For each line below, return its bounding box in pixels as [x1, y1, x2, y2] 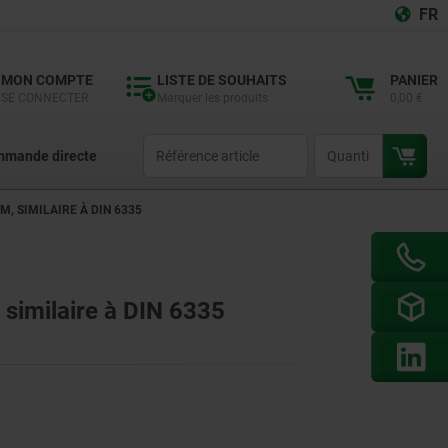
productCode [141, 136, 212, 150]
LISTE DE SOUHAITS [157, 72, 287, 88]
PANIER [390, 72, 438, 88]
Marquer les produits [157, 91, 268, 105]
